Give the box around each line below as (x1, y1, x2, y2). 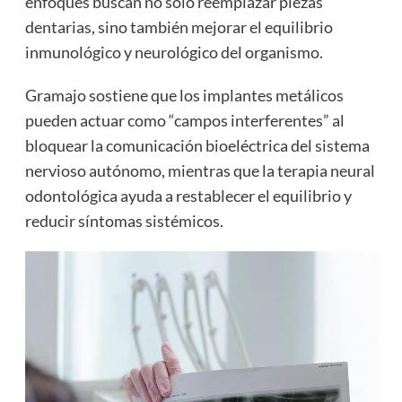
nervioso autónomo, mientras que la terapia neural (24, 160, 375, 180)
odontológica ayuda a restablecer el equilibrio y (24, 185, 352, 205)
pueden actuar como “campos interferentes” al (24, 109, 345, 130)
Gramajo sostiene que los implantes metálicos (24, 84, 344, 105)
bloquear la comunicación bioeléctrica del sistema (24, 135, 370, 155)
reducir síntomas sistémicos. (24, 210, 223, 231)
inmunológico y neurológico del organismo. (24, 41, 323, 62)
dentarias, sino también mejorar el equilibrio (24, 16, 333, 37)
